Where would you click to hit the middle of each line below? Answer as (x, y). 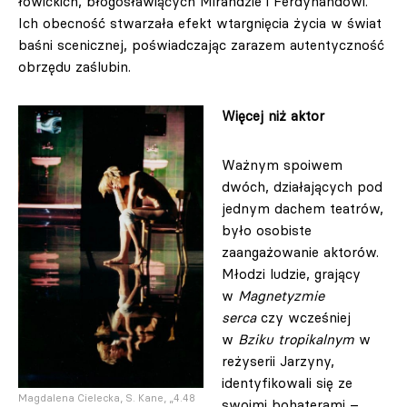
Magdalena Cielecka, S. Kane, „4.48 (107, 398)
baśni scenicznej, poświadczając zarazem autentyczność (201, 45)
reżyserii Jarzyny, (278, 361)
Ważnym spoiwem (282, 165)
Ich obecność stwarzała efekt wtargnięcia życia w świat (200, 23)
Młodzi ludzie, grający (291, 274)
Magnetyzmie (281, 296)
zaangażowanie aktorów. (300, 252)
